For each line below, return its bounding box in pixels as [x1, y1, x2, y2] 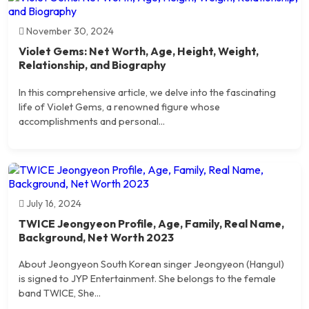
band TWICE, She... [19, 287, 101, 300]
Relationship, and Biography [19, 58, 166, 72]
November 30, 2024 [24, 25, 114, 38]
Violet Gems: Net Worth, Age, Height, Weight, [19, 44, 259, 59]
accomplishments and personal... [19, 114, 165, 128]
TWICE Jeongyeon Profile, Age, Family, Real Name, [19, 217, 284, 231]
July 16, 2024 [24, 197, 81, 210]
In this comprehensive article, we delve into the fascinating [19, 86, 276, 99]
